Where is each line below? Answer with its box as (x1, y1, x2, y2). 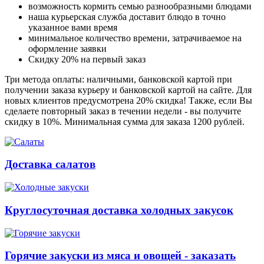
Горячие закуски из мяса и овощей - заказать (5, 249, 236, 262)
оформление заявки (28, 43, 107, 54)
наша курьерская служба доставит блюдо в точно (28, 11, 226, 22)
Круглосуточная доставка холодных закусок (5, 203, 233, 216)
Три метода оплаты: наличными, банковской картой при (5, 74, 232, 84)
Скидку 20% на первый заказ (28, 54, 146, 64)
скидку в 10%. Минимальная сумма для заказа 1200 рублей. (5, 116, 245, 127)
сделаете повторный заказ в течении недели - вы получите (5, 105, 241, 116)
